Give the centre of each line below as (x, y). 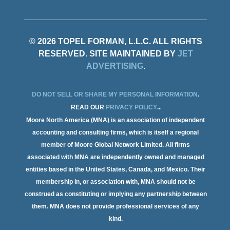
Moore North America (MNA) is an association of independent (116, 120)
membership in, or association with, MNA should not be (116, 182)
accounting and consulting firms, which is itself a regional (116, 133)
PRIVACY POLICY (131, 108)
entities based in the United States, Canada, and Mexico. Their (116, 170)
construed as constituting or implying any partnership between (116, 194)
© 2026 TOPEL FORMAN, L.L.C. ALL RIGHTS (116, 42)
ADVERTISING (114, 66)
